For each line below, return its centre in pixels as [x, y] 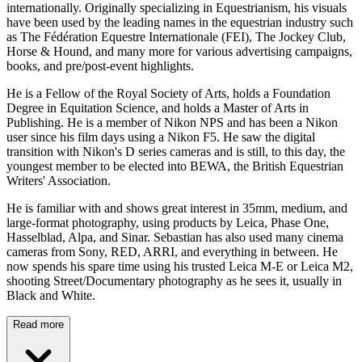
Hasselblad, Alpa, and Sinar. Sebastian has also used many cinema [175, 238]
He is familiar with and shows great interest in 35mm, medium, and [177, 208]
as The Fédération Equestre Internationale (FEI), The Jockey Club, [176, 37]
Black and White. [51, 296]
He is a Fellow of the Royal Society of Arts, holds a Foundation [168, 94]
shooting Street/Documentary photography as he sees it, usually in [174, 281]
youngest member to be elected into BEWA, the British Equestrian [175, 166]
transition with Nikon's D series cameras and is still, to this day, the [176, 152]
